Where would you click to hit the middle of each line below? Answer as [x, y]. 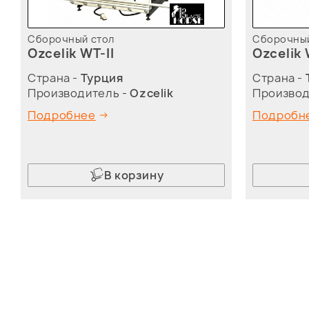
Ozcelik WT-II [71, 53]
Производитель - [79, 93]
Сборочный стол [71, 39]
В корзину [134, 175]
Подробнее [62, 115]
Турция [102, 78]
